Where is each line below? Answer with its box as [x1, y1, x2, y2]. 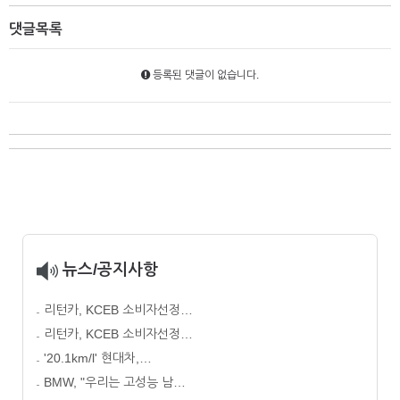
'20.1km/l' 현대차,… [44, 351, 152, 366]
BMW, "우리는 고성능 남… [44, 375, 186, 390]
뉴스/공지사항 [58, 261, 158, 279]
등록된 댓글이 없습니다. [150, 69, 259, 82]
